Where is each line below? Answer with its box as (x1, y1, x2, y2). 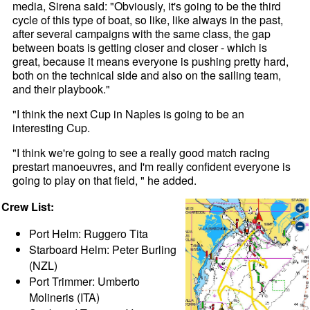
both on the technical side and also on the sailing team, (12, 67, 282, 84)
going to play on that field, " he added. (12, 172, 197, 189)
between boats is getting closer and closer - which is (12, 39, 268, 56)
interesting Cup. (12, 120, 91, 136)
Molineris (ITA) (29, 289, 100, 306)
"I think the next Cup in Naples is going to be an (12, 106, 245, 122)
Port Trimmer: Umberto (29, 273, 140, 290)
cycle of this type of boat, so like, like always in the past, (12, 12, 284, 28)
